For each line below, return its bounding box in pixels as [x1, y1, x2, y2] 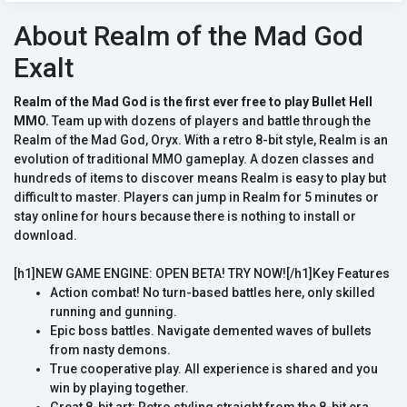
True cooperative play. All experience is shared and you [50, 362, 378, 377]
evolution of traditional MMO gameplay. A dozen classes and [14, 152, 374, 167]
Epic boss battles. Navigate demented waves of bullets [50, 323, 372, 339]
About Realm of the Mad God [14, 20, 363, 53]
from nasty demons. [50, 342, 171, 358]
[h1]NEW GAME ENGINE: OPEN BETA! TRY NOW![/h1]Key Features [14, 266, 390, 282]
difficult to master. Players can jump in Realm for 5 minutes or [14, 190, 379, 205]
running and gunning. [50, 304, 177, 320]
